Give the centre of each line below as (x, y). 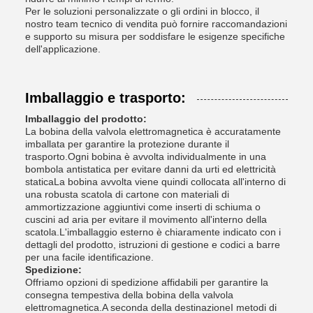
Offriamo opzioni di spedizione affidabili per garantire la (147, 282)
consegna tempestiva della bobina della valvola (129, 295)
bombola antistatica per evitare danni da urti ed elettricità (151, 169)
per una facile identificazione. (89, 257)
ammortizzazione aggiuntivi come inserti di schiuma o (143, 207)
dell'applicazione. (63, 49)
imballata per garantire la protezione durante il (127, 144)
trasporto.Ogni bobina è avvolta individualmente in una (146, 156)
